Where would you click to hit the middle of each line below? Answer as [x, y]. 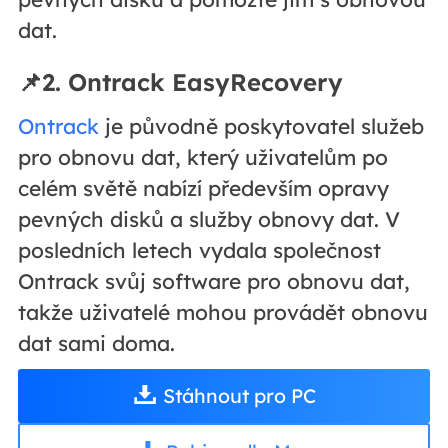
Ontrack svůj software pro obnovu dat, [213, 281]
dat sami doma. [96, 343]
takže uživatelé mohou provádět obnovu [222, 312]
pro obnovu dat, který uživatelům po [202, 157]
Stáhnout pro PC [239, 395]
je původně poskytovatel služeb [261, 126]
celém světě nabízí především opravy [203, 188]
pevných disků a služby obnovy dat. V [208, 219]
